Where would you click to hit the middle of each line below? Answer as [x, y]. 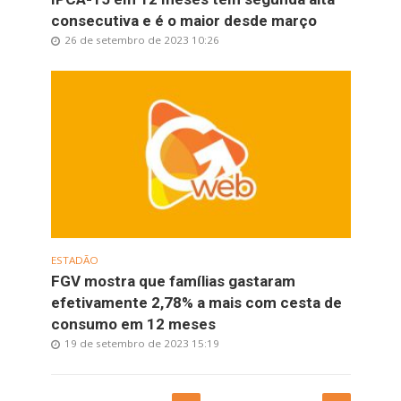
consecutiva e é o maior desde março [183, 20]
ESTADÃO [74, 260]
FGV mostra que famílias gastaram [173, 282]
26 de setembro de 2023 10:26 [141, 39]
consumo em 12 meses [133, 324]
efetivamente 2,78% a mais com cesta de [196, 303]
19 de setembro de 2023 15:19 [141, 344]
